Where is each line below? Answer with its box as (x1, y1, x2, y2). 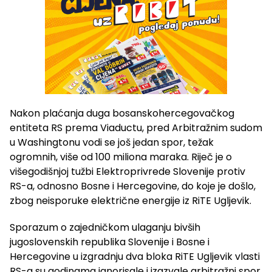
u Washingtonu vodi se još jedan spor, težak (10, 135, 214, 150)
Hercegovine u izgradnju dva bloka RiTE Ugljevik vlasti (10, 250, 260, 264)
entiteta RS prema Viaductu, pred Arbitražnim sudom (10, 121, 262, 135)
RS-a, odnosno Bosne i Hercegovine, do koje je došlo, (10, 179, 256, 194)
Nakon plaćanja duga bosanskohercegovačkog (10, 106, 234, 121)
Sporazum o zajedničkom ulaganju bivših (10, 220, 200, 235)
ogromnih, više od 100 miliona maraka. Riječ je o (10, 150, 232, 165)
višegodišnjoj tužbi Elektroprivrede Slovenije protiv (10, 165, 245, 179)
